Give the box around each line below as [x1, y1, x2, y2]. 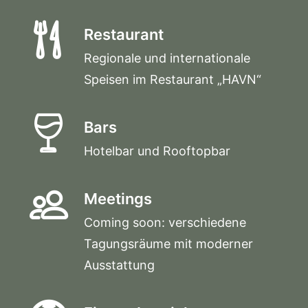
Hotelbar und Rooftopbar [84, 144, 230, 158]
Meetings [84, 190, 152, 208]
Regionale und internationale [84, 51, 250, 65]
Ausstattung [84, 258, 155, 272]
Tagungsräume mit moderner [84, 236, 253, 251]
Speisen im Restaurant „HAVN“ [84, 72, 261, 87]
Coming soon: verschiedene [84, 215, 246, 230]
